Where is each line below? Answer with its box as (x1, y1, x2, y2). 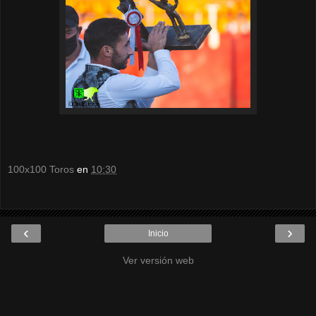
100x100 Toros (8, 164, 74, 176)
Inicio (147, 228, 169, 238)
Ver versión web (122, 254, 194, 266)
